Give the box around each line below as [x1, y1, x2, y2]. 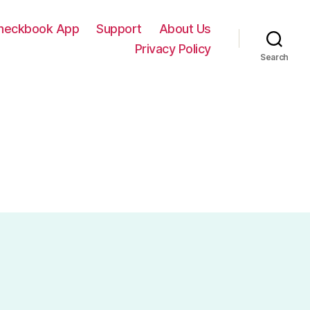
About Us [158, 21, 211, 36]
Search [259, 51, 289, 62]
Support [96, 21, 142, 36]
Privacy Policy [134, 41, 211, 56]
